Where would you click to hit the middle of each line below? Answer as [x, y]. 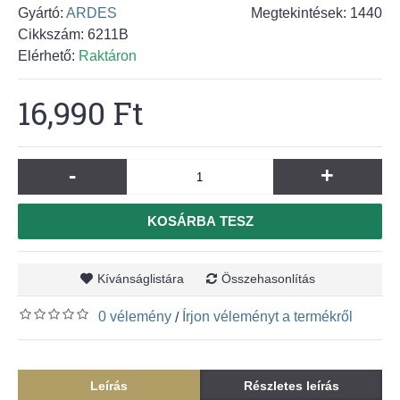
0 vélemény [135, 317]
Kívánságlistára [141, 279]
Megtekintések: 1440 [317, 13]
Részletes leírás [291, 386]
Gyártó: [42, 13]
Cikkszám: [53, 34]
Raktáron [108, 56]
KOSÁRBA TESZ [200, 221]
